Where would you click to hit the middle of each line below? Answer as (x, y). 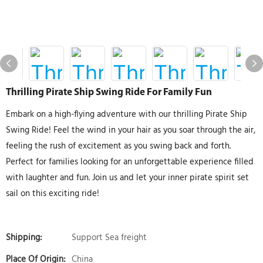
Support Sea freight (109, 238)
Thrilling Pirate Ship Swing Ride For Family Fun (109, 92)
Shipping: (24, 238)
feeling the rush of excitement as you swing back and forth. (118, 146)
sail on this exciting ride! (53, 194)
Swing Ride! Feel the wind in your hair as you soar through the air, (131, 130)
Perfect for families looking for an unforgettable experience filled (130, 162)
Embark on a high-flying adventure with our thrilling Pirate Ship (127, 114)
